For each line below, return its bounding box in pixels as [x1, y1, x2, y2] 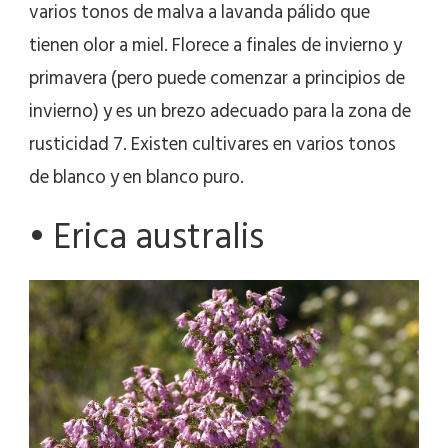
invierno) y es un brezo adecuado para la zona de [29, 95, 411, 127]
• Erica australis [29, 207, 264, 266]
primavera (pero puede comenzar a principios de [29, 62, 405, 94]
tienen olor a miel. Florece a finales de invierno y [29, 29, 402, 61]
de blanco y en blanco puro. [29, 161, 244, 193]
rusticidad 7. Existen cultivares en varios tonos [29, 128, 396, 160]
